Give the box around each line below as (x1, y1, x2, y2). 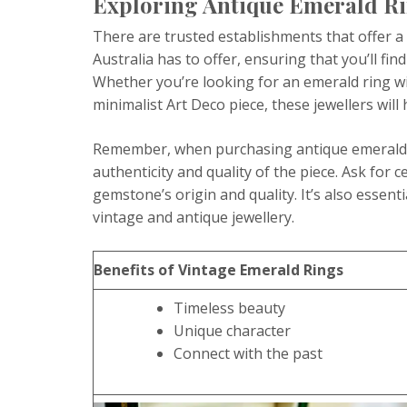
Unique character (174, 320, 291, 341)
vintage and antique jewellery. (93, 206, 294, 227)
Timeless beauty (174, 297, 285, 318)
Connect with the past (174, 342, 323, 363)
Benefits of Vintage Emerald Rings (94, 259, 343, 280)
